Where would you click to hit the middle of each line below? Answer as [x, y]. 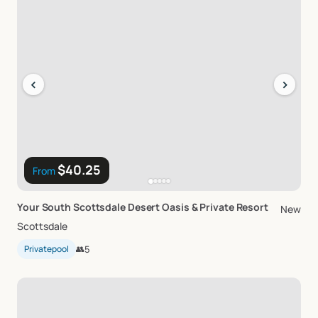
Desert [144, 207]
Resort [252, 207]
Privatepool [46, 249]
